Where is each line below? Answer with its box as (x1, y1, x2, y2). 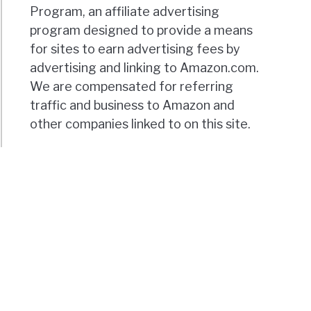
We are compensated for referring (30, 78, 234, 94)
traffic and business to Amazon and (30, 97, 235, 112)
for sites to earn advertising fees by (30, 41, 241, 56)
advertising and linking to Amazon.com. (30, 60, 260, 75)
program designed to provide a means (30, 22, 253, 37)
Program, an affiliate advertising (30, 3, 220, 19)
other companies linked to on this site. (30, 116, 251, 131)
